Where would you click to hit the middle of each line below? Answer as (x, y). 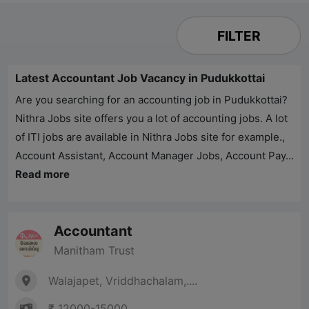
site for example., (241, 137)
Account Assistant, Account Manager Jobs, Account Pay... (154, 156)
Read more (42, 175)
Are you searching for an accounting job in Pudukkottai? (151, 100)
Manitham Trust (94, 251)
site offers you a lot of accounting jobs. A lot (179, 119)
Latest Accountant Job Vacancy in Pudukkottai (140, 78)
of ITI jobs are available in (79, 137)
